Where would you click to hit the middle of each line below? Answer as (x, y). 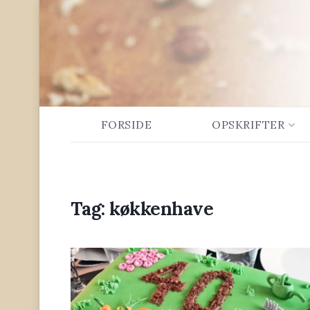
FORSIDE (126, 125)
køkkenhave (162, 209)
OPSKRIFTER (248, 125)
